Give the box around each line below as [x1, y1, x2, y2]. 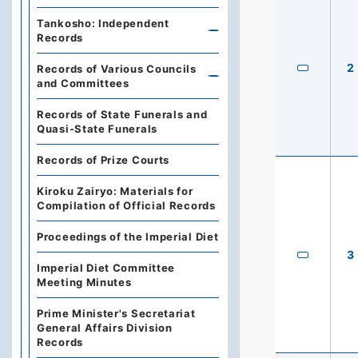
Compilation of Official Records [37, 199, 216, 212]
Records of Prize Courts [37, 153, 170, 166]
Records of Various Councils [37, 62, 197, 75]
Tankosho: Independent [37, 17, 169, 30]
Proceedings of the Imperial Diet [37, 230, 219, 243]
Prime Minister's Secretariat [37, 307, 196, 320]
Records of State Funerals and [37, 108, 208, 121]
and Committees [37, 77, 129, 89]
